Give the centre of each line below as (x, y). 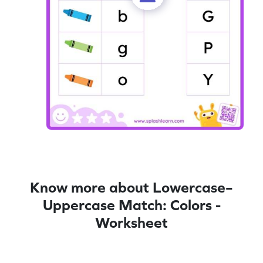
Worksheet (131, 222)
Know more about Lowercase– (131, 187)
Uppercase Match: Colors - (131, 205)
